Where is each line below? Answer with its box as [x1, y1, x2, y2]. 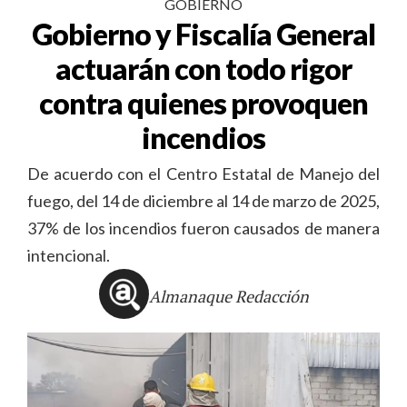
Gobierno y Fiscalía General [31, 15, 376, 52]
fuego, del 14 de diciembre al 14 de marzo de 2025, [27, 190, 380, 211]
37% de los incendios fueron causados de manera [27, 217, 380, 238]
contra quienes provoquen [38, 84, 369, 121]
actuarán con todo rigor [55, 50, 352, 86]
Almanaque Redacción [148, 285, 309, 308]
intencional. [27, 244, 110, 265]
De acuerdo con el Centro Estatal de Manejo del [27, 163, 380, 184]
